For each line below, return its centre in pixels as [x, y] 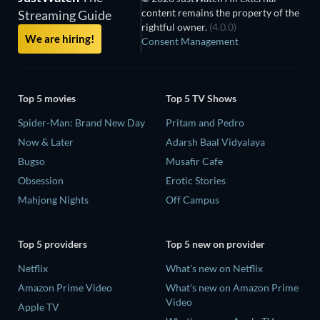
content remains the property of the [220, 13]
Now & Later [46, 142]
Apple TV [39, 306]
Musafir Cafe [194, 161]
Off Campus [192, 200]
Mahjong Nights [53, 200]
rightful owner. [175, 27]
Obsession [41, 181]
